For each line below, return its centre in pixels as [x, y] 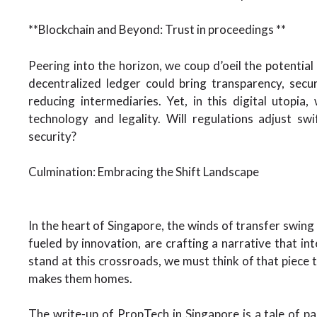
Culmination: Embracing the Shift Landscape [144, 172]
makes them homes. [80, 278]
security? [52, 136]
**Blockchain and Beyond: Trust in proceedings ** [157, 29]
